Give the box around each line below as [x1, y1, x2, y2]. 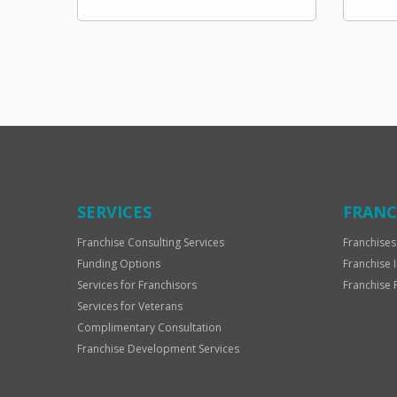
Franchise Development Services [77, 341, 239, 356]
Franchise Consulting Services [77, 235, 224, 250]
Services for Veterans [77, 299, 183, 314]
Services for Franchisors [77, 277, 197, 292]
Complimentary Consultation [77, 320, 222, 335]
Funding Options [77, 256, 160, 271]
